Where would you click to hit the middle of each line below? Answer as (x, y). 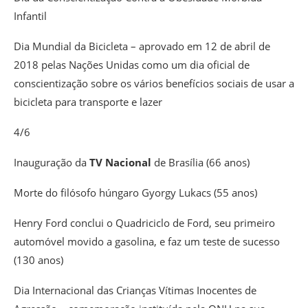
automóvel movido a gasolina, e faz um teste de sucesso (147, 242)
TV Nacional (120, 163)
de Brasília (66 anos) (200, 163)
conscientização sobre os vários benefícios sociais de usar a (154, 84)
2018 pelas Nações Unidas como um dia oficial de (132, 65)
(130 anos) (38, 260)
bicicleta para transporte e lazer (88, 102)
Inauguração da (52, 163)
